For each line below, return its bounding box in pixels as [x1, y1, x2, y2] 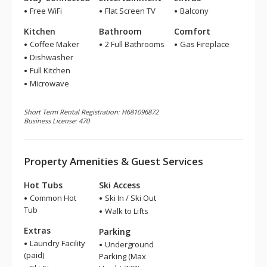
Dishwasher [28, 52, 73, 63]
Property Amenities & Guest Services [24, 154, 203, 168]
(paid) [24, 250, 44, 260]
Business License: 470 [24, 116, 89, 125]
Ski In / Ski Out [103, 193, 156, 203]
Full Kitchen [28, 65, 70, 76]
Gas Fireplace [178, 39, 229, 49]
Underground [103, 239, 154, 250]
